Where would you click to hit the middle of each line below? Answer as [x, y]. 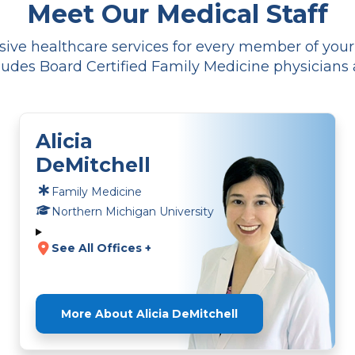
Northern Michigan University [133, 212]
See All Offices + [101, 248]
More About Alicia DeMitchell [149, 313]
